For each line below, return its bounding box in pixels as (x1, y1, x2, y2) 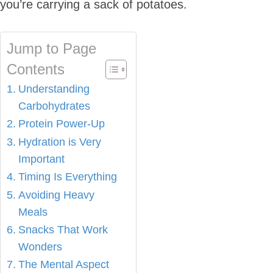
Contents (7, 61, 65, 78)
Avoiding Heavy (18, 189, 94, 202)
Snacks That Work (18, 224, 108, 236)
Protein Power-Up (18, 118, 105, 130)
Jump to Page (7, 40, 96, 57)
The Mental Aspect (18, 258, 109, 271)
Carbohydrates (18, 100, 90, 113)
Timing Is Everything (18, 171, 117, 183)
